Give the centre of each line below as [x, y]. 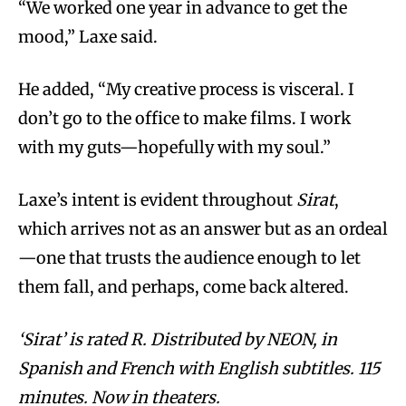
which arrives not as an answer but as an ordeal [203, 228]
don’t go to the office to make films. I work [184, 118]
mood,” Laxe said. [90, 36]
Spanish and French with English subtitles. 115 [199, 368]
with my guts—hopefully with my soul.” [174, 147]
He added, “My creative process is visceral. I [186, 89]
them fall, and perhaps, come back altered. [184, 286]
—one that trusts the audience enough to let [189, 257]
